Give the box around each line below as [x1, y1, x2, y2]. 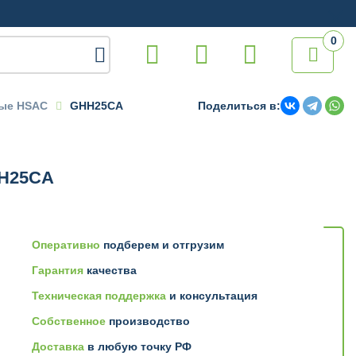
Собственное [32, 315, 106, 327]
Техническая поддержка [32, 289, 166, 302]
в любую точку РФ [84, 340, 192, 353]
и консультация [166, 289, 257, 302]
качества [83, 264, 137, 277]
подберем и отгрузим [100, 238, 224, 251]
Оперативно [32, 238, 100, 251]
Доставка [32, 340, 84, 353]
